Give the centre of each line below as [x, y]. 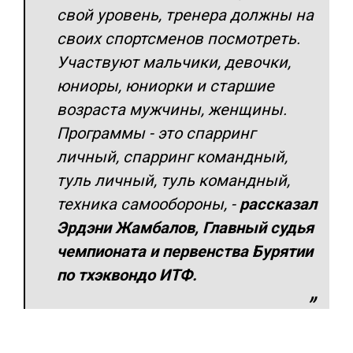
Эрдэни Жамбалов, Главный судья [185, 227]
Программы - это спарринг [156, 133]
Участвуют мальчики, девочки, [174, 62]
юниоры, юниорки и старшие [165, 85]
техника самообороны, [144, 204]
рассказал [278, 204]
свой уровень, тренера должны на [185, 15]
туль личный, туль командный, [173, 180]
